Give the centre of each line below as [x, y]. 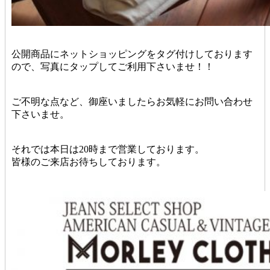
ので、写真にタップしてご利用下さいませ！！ [113, 67]
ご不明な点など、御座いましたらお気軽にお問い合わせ [132, 101]
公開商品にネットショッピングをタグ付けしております [132, 54]
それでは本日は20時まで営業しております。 [108, 149]
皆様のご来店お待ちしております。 [89, 162]
